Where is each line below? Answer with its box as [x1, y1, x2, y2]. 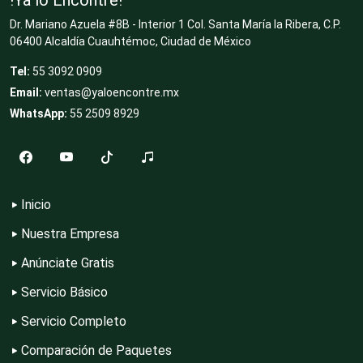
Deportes [68, 7, 126, 23]
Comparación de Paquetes [21, 342, 172, 358]
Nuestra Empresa [21, 225, 119, 241]
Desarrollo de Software [68, 192, 212, 207]
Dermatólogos [68, 130, 157, 146]
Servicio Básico [21, 284, 108, 300]
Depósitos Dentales [68, 69, 189, 84]
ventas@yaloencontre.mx [45, 85, 179, 99]
